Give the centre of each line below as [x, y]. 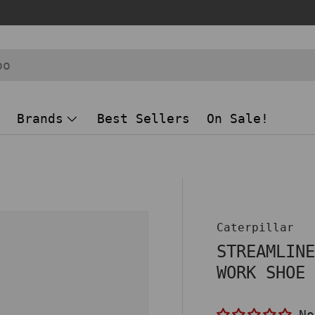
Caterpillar [256, 227]
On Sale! [238, 118]
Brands [40, 118]
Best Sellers [143, 118]
